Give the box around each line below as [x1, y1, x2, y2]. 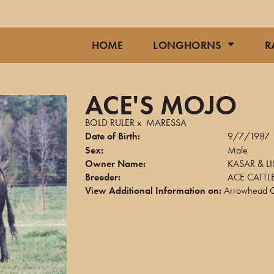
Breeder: [85, 171, 120, 183]
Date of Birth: [85, 130, 140, 143]
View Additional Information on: [85, 184, 221, 197]
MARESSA [146, 116, 187, 129]
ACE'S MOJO [85, 88, 237, 122]
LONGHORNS [153, 38, 222, 52]
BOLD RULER [85, 116, 135, 129]
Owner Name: [85, 157, 146, 170]
